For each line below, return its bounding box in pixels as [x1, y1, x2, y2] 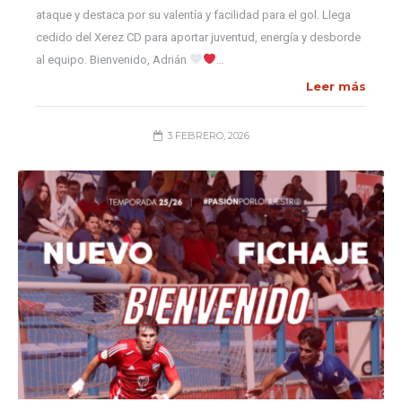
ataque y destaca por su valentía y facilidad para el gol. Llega [36, 8, 351, 22]
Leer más [306, 79, 366, 93]
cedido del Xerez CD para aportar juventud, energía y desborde [36, 31, 361, 44]
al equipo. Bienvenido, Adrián [36, 53, 189, 66]
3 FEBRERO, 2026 [166, 129, 249, 142]
